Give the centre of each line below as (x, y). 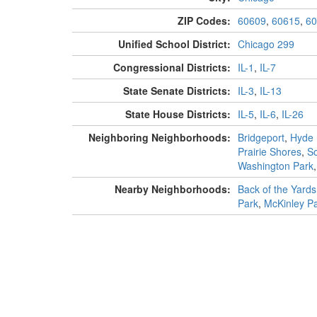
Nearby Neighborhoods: (172, 189)
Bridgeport (261, 138)
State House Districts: (178, 114)
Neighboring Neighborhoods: (159, 138)
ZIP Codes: (204, 21)
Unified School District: (174, 44)
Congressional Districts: (172, 68)
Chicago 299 (266, 44)
